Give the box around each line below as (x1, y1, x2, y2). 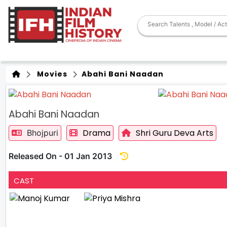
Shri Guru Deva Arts (136, 127, 213, 139)
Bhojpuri (24, 127, 58, 138)
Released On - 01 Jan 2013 (9, 150, 120, 161)
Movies (33, 69, 67, 79)
